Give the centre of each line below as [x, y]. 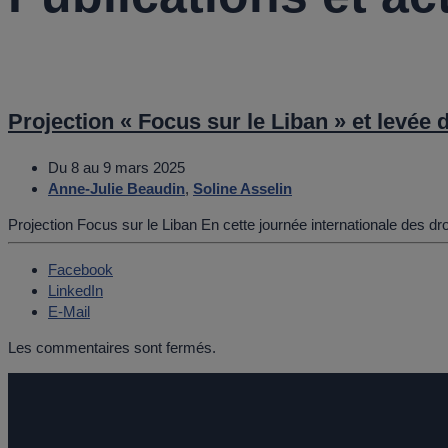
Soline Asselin [242, 188]
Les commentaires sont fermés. [112, 348]
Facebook [80, 270]
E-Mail [69, 312]
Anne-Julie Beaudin [116, 188]
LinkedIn [75, 291]
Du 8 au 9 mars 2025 [116, 167]
